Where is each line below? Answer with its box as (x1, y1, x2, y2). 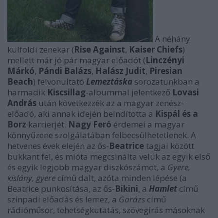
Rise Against (74, 44, 125, 55)
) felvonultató (33, 76, 86, 87)
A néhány (153, 33, 190, 44)
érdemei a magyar (111, 119, 184, 130)
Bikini (115, 183, 138, 194)
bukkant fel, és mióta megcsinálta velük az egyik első (7, 151, 210, 162)
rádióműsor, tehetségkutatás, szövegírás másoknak (7, 204, 205, 216)
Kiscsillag (47, 87, 86, 98)
